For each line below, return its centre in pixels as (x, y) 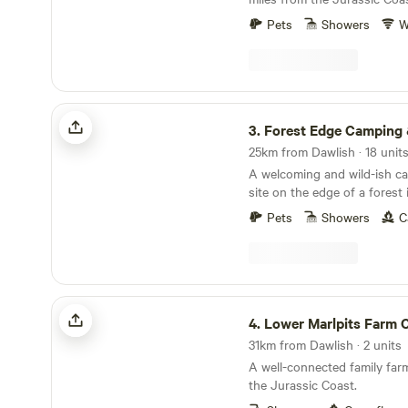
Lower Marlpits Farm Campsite (136, 302)
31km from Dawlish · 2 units (325, 344)
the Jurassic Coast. (303, 384)
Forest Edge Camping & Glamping (145, 109)
